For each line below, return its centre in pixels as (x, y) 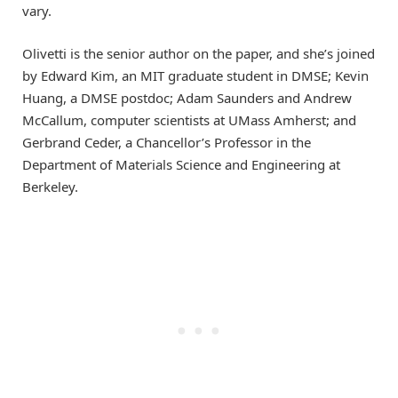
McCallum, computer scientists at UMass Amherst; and (189, 120)
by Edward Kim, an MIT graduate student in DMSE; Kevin (195, 76)
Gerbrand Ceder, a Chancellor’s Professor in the (167, 143)
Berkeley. (50, 187)
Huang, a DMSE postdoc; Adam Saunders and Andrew (187, 98)
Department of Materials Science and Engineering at (181, 165)
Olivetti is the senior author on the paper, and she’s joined (199, 54)
